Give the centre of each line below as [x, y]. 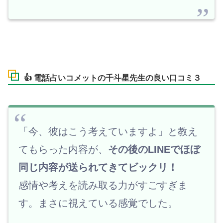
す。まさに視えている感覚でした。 [98, 203]
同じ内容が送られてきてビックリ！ [98, 167]
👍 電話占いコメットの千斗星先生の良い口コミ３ [112, 78]
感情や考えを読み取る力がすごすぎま [103, 185]
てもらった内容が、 [63, 150]
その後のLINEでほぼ [154, 150]
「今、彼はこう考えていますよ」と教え [108, 132]
